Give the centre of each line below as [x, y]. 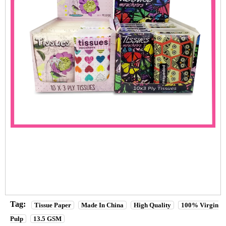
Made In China [102, 205]
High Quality [152, 205]
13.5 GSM [47, 218]
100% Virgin [200, 205]
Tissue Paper [53, 205]
